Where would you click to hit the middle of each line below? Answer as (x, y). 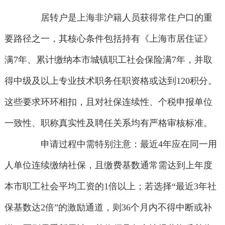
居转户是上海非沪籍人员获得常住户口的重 (118, 18)
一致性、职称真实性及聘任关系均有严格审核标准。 (108, 123)
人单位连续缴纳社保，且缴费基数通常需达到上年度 (108, 165)
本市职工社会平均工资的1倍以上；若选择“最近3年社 (110, 187)
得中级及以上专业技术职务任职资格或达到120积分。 (110, 81)
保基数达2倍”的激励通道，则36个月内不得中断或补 (108, 208)
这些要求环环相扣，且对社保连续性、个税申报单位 (108, 102)
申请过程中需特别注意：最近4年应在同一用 (120, 144)
